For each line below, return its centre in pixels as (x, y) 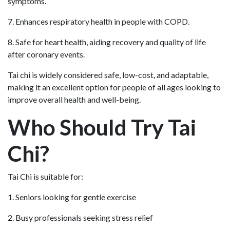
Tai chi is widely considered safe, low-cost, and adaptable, (108, 74)
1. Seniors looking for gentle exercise (72, 197)
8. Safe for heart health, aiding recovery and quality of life (107, 42)
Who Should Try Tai (102, 127)
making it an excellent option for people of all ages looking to (114, 87)
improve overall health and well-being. (74, 99)
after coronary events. (46, 54)
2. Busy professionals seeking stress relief (80, 217)
